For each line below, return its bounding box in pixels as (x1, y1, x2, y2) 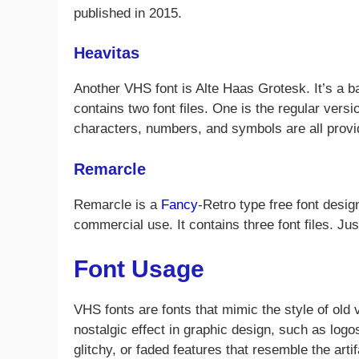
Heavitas (74, 44, 139, 63)
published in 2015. (74, 5, 182, 21)
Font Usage (74, 256, 204, 283)
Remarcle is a (74, 196, 161, 212)
